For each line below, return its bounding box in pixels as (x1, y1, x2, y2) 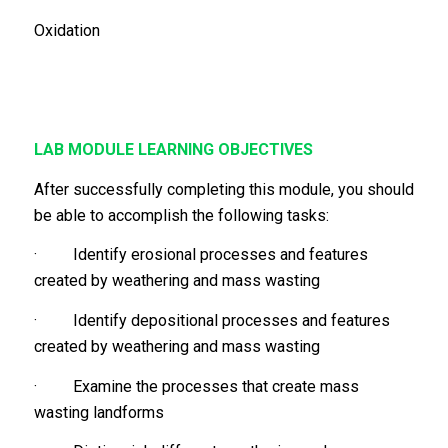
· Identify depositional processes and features (33, 311, 390, 330)
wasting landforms (33, 402, 164, 422)
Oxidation (33, 21, 100, 41)
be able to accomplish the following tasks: (33, 205, 329, 225)
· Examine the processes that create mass (33, 376, 359, 396)
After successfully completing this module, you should (33, 179, 414, 199)
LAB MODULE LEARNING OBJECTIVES (33, 140, 313, 160)
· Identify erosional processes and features (33, 245, 368, 265)
